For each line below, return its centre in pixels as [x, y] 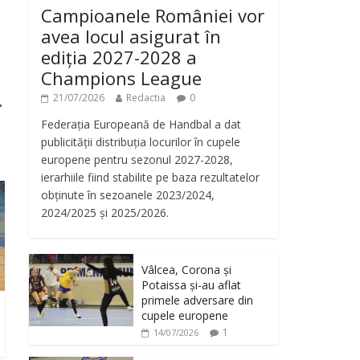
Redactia [146, 97]
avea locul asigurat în [131, 36]
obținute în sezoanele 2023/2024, [128, 194]
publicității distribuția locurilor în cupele [141, 141]
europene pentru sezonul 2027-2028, [137, 159]
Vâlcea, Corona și [186, 269]
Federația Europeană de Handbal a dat [141, 124]
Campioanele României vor [153, 15]
